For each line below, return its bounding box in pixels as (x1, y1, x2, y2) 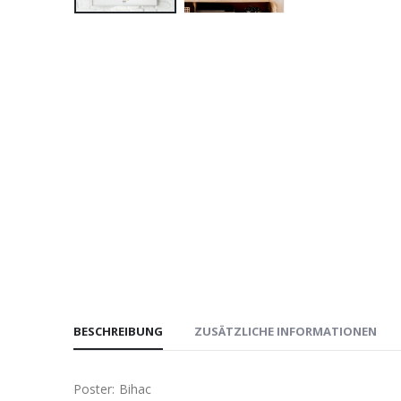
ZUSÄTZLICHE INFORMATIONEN (194, 323, 377, 340)
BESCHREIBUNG (73, 323, 163, 340)
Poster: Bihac (73, 380, 151, 398)
